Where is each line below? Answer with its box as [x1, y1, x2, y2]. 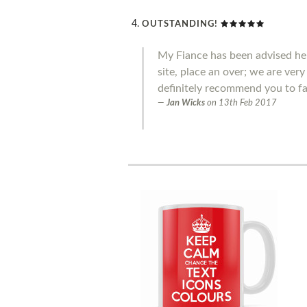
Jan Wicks [167, 98, 205, 108]
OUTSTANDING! [142, 19, 218, 29]
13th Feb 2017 [219, 98, 277, 108]
